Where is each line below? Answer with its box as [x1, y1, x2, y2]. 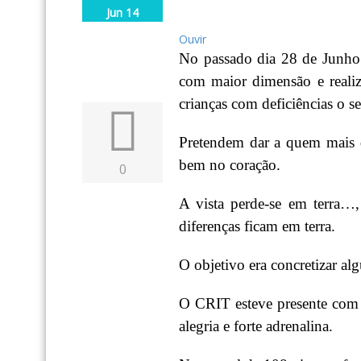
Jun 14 [106, 5, 139, 20]
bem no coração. [179, 156, 280, 173]
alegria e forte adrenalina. [179, 317, 333, 334]
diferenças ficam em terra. [179, 218, 335, 234]
